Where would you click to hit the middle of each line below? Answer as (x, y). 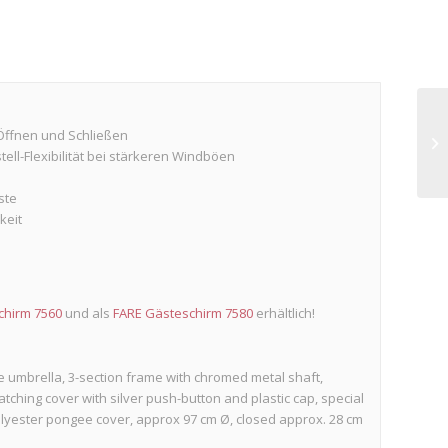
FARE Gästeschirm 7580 (183, 312)
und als (88, 312)
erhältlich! (284, 312)
